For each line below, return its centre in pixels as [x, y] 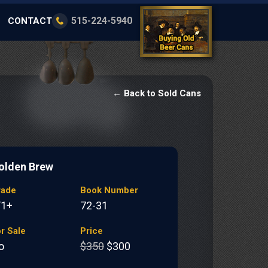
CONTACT [30, 21]
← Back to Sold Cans [157, 93]
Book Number [109, 190]
